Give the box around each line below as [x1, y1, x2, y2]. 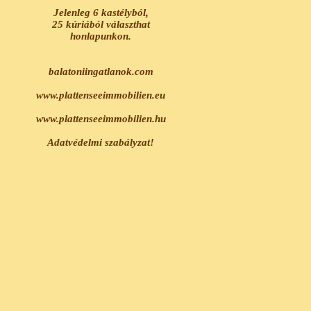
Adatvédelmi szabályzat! [47, 137, 154, 148]
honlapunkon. [70, 31, 131, 42]
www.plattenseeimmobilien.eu [36, 90, 165, 101]
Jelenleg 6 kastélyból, [53, 7, 149, 18]
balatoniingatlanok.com [48, 66, 153, 77]
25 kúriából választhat [51, 19, 150, 30]
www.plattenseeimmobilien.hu [35, 113, 166, 124]
